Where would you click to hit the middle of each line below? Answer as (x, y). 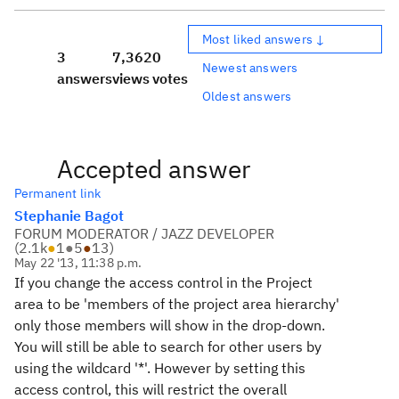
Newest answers (250, 67)
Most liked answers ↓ (264, 39)
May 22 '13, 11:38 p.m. (78, 263)
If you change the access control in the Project (163, 282)
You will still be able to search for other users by (168, 346)
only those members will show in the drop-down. (170, 325)
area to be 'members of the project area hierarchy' (177, 304)
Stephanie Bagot (69, 216)
